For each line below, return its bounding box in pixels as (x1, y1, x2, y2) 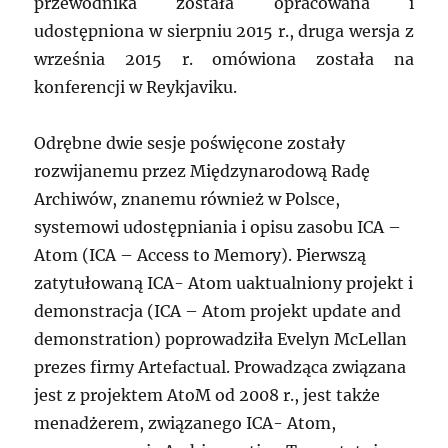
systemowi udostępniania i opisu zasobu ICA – (34, 217, 402, 238)
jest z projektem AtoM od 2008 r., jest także (34, 385, 381, 406)
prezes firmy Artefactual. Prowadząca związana (34, 357, 407, 378)
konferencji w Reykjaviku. (34, 77, 238, 98)
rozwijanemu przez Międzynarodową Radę (34, 161, 371, 182)
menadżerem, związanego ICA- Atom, (34, 413, 337, 434)
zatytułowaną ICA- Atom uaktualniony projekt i (34, 273, 414, 294)
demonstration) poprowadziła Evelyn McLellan (34, 329, 408, 350)
